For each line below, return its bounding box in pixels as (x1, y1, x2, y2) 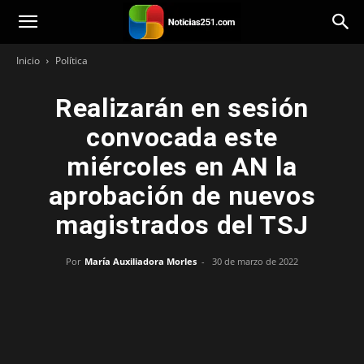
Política (55, 54, 88, 67)
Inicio (16, 54, 40, 67)
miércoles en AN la (67, 151, 297, 182)
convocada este (86, 122, 278, 153)
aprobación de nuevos (48, 180, 316, 211)
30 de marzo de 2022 (212, 255, 298, 267)
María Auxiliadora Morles (84, 255, 197, 267)
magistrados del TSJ (54, 210, 310, 240)
